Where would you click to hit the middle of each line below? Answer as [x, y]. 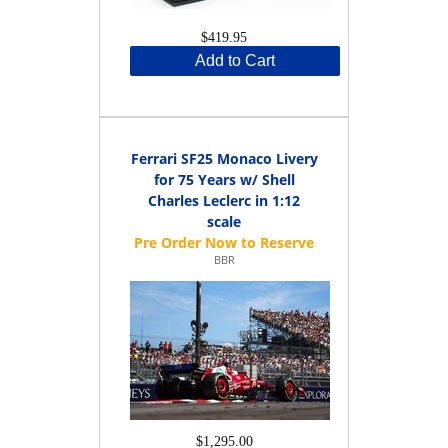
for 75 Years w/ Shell [224, 179]
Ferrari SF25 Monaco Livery [224, 158]
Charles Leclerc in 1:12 [224, 200]
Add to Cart [235, 60]
